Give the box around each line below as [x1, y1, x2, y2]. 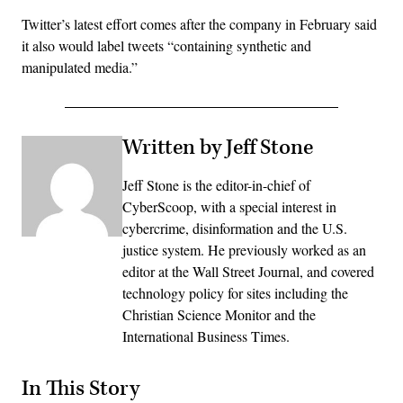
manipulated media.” [22, 57, 138, 76]
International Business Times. [122, 326, 290, 345]
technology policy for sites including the [122, 282, 348, 302]
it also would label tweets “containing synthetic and [22, 35, 311, 55]
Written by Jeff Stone [122, 133, 313, 161]
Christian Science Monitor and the [122, 304, 316, 324]
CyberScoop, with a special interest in [122, 196, 336, 216]
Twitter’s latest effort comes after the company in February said [22, 13, 377, 33]
